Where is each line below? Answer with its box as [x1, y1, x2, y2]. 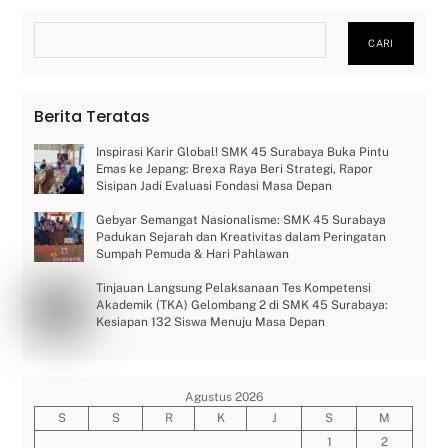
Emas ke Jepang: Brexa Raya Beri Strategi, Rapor [96, 161, 374, 176]
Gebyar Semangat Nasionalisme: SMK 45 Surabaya [96, 212, 387, 227]
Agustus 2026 [184, 389, 263, 404]
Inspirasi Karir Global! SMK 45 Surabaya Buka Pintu [96, 144, 390, 159]
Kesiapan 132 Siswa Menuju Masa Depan [96, 314, 326, 329]
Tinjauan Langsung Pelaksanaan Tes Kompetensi [96, 280, 372, 295]
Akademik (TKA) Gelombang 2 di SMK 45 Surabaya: [96, 297, 389, 312]
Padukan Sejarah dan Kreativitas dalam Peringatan [96, 229, 387, 244]
